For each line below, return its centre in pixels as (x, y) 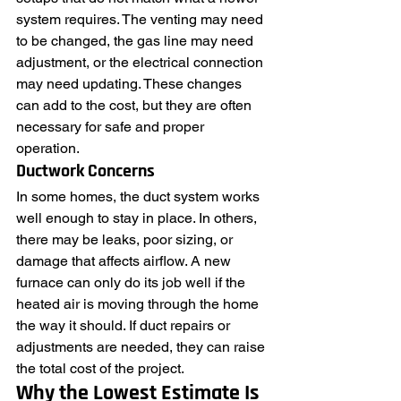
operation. (48, 148)
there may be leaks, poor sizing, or (126, 239)
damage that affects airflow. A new (125, 261)
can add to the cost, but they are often (136, 105)
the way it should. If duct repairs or (125, 325)
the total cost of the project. (100, 368)
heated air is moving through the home (139, 304)
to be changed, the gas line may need (137, 41)
